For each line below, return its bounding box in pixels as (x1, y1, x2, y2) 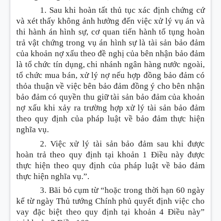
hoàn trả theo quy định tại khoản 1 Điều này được (16, 149, 205, 159)
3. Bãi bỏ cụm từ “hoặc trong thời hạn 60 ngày (40, 185, 205, 195)
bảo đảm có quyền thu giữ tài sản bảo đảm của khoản (16, 92, 205, 102)
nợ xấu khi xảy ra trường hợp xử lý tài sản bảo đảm (16, 103, 205, 112)
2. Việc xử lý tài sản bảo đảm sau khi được (40, 139, 205, 148)
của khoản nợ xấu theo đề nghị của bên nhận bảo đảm (16, 48, 205, 58)
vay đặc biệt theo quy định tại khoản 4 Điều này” (16, 207, 205, 217)
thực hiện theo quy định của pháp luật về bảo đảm (16, 160, 205, 170)
